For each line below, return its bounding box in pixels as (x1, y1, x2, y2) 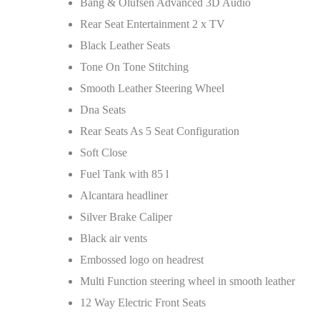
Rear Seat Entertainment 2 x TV (80, 18, 225, 30)
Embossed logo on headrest (80, 254, 204, 266)
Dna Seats (80, 104, 126, 116)
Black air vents (80, 232, 147, 244)
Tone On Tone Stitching (80, 61, 189, 73)
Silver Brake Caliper (80, 211, 172, 223)
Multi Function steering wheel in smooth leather (80, 275, 295, 287)
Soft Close (80, 146, 127, 159)
